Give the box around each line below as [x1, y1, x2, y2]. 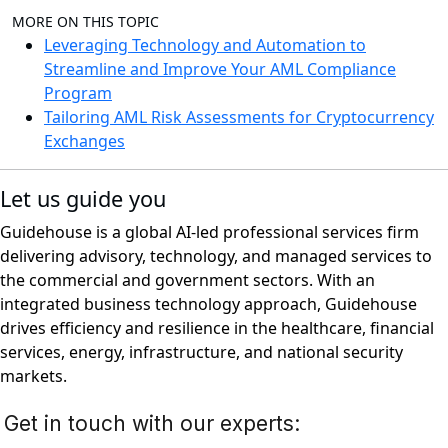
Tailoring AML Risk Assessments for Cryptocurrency [44, 106, 434, 129]
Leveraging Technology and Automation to [44, 34, 366, 57]
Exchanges [44, 130, 125, 153]
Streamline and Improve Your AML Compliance [44, 58, 396, 81]
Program [44, 82, 112, 105]
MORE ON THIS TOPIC [12, 12, 159, 32]
